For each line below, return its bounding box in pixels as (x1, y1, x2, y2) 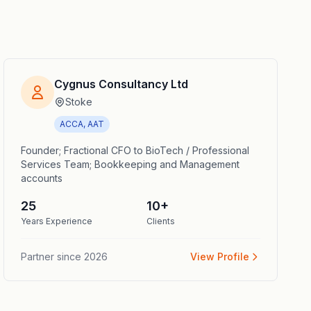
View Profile (190, 251, 249, 262)
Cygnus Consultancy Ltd (54, 77, 189, 91)
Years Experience (21, 216, 93, 226)
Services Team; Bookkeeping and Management (21, 158, 65, 170)
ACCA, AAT (60, 119, 105, 129)
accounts (21, 172, 63, 184)
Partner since (21, 251, 82, 262)
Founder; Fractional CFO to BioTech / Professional (21, 144, 250, 156)
